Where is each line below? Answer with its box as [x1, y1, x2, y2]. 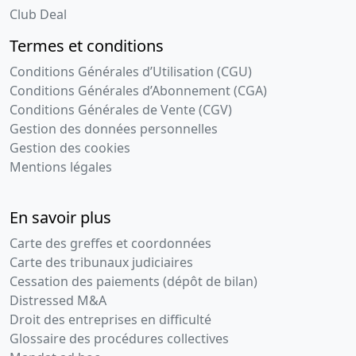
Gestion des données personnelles [10, 120, 218, 138]
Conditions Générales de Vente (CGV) [10, 101, 232, 119]
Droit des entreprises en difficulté [10, 311, 211, 329]
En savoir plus [10, 207, 111, 229]
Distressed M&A [10, 292, 106, 310]
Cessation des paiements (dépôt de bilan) [10, 273, 257, 291]
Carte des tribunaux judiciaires [10, 253, 193, 272]
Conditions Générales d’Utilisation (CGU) [10, 63, 252, 81]
